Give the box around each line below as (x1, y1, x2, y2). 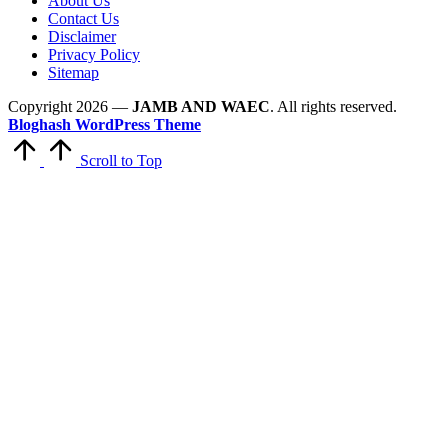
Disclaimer (48, 28, 116, 46)
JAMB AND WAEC (132, 98, 270, 116)
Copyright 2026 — (8, 98, 132, 116)
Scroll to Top (80, 152, 162, 170)
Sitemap (48, 64, 99, 82)
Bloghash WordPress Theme (8, 116, 201, 134)
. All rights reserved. (270, 98, 397, 116)
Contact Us (48, 10, 119, 28)
